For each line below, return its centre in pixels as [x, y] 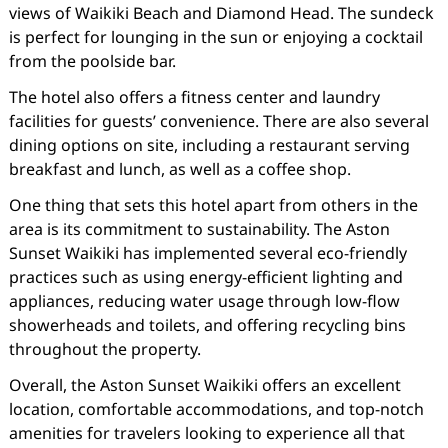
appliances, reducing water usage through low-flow [204, 301]
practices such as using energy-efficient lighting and [205, 277]
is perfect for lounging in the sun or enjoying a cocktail [215, 37]
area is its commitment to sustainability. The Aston [199, 229]
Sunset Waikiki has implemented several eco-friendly [207, 253]
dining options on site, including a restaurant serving [209, 145]
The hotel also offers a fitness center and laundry [194, 97]
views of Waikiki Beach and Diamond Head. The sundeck [221, 13]
